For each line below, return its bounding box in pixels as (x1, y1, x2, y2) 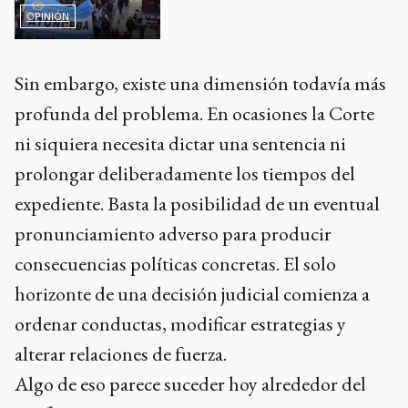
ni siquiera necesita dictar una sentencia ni (15, 129, 346, 157)
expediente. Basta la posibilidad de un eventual (15, 189, 380, 217)
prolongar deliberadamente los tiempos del (15, 159, 355, 187)
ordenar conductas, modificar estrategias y (15, 310, 346, 337)
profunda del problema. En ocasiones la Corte (15, 99, 374, 127)
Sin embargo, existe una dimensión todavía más (15, 69, 386, 97)
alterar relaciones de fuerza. (15, 340, 227, 367)
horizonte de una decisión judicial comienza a (15, 280, 370, 307)
